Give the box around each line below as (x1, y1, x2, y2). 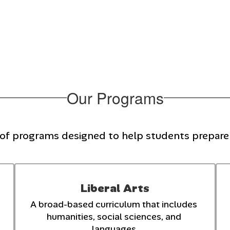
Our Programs (66, 86, 164, 109)
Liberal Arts (80, 180, 149, 196)
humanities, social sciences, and (46, 210, 181, 223)
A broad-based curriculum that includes (30, 198, 198, 210)
